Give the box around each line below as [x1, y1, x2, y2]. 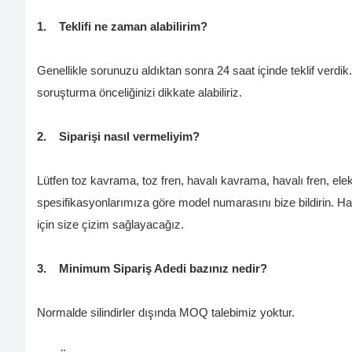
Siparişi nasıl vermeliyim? [56, 130, 200, 144]
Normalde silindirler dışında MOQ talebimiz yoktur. [37, 306, 295, 320]
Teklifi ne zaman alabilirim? [56, 20, 207, 34]
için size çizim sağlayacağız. [37, 218, 184, 232]
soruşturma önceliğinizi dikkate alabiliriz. [37, 86, 242, 100]
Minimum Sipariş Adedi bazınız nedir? [56, 262, 267, 276]
